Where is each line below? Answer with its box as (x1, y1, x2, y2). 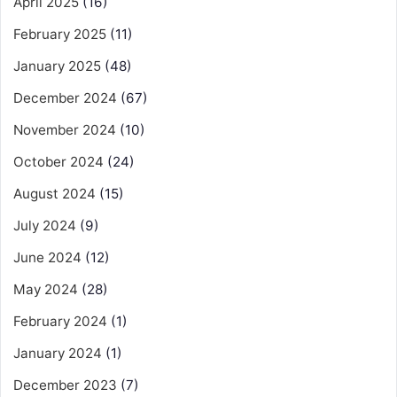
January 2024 (13, 344, 102, 362)
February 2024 (13, 312, 107, 330)
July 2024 (13, 216, 76, 234)
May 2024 (13, 280, 78, 298)
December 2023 (13, 376, 117, 393)
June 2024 (13, 248, 82, 266)
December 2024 (13, 89, 117, 106)
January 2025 (13, 57, 101, 74)
